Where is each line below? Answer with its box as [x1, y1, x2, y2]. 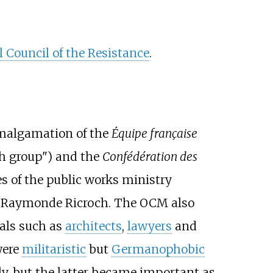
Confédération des [102, 149, 197, 164]
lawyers [127, 218, 172, 233]
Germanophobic [111, 241, 205, 257]
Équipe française [111, 126, 197, 141]
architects [65, 218, 122, 233]
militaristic [21, 241, 86, 257]
